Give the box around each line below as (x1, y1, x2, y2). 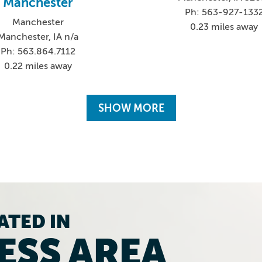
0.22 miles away (4, 61, 72, 72)
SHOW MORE (98, 102, 164, 114)
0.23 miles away (190, 21, 258, 32)
